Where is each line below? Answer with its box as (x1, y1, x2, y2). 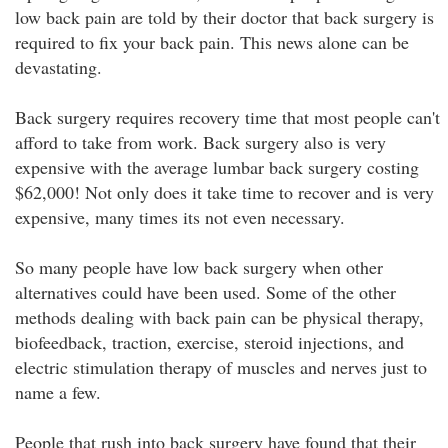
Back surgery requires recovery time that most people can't (15, 105, 440, 129)
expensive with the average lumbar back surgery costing (15, 155, 419, 179)
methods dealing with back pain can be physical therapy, (15, 305, 424, 329)
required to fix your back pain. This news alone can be (15, 30, 409, 54)
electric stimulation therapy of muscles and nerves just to (15, 355, 427, 379)
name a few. (15, 380, 101, 404)
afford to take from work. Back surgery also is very (15, 130, 386, 154)
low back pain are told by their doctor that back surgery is (15, 5, 434, 29)
